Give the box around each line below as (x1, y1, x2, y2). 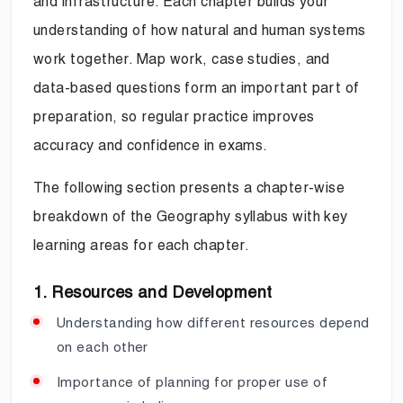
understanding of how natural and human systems (33, 21, 366, 39)
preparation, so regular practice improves (33, 107, 315, 125)
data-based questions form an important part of (33, 78, 360, 96)
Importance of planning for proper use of (57, 373, 327, 390)
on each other (57, 338, 148, 354)
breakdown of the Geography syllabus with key (33, 207, 348, 225)
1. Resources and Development (33, 282, 273, 301)
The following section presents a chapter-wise (33, 178, 345, 196)
